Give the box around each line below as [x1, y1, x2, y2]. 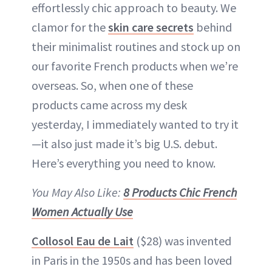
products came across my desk [32, 97, 187, 113]
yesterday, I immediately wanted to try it [32, 117, 239, 132]
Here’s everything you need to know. [32, 155, 216, 171]
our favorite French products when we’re [32, 58, 238, 74]
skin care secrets [108, 19, 194, 35]
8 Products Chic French [123, 185, 237, 200]
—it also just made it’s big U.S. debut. [32, 136, 217, 152]
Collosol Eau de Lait [32, 233, 134, 249]
